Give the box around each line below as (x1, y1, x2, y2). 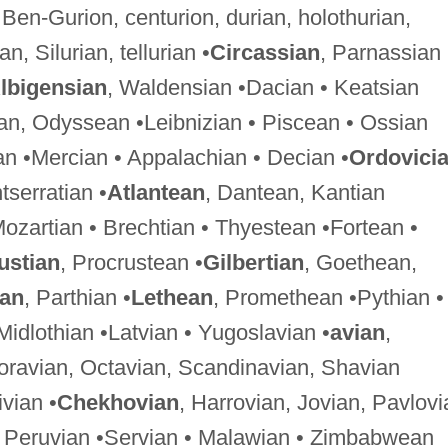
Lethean (130, 284, 213, 310)
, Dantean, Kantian (204, 179, 385, 205)
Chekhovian (56, 389, 179, 415)
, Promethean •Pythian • (212, 284, 444, 310)
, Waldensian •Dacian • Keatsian (106, 74, 419, 100)
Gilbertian (202, 249, 304, 275)
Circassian (209, 39, 320, 65)
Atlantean (106, 179, 205, 205)
